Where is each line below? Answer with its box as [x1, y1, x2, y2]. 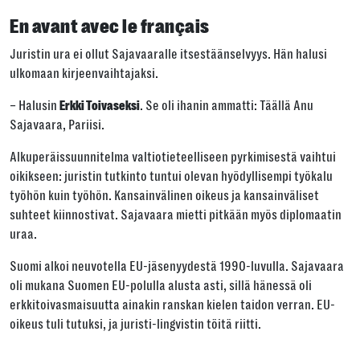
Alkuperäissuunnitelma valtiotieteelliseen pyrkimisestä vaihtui [10, 149, 336, 166]
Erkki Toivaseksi [59, 99, 140, 114]
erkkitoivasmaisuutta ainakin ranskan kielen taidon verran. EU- [10, 297, 335, 313]
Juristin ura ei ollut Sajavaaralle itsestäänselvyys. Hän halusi [10, 47, 327, 63]
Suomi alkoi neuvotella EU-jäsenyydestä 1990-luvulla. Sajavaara [10, 259, 344, 275]
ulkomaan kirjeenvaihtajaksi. [10, 66, 158, 82]
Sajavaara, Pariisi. [10, 117, 104, 133]
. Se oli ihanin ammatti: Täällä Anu [140, 98, 313, 114]
